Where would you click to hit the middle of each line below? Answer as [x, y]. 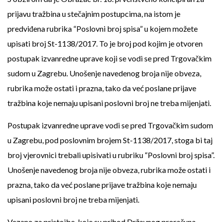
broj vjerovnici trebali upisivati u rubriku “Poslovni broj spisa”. [111, 155]
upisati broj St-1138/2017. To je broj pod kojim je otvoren [105, 43]
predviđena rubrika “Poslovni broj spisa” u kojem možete [103, 28]
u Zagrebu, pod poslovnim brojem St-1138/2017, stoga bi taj [110, 140]
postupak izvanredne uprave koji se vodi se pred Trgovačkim [110, 58]
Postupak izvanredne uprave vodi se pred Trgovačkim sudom [110, 125]
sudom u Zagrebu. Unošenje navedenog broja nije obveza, [104, 73]
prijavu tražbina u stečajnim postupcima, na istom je [94, 14]
